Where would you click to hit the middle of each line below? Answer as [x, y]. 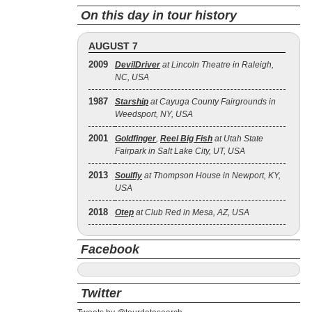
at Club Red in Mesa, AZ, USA [192, 212]
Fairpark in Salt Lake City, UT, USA [180, 151]
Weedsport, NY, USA [154, 114]
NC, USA [132, 77]
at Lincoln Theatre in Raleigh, [217, 65]
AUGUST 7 [113, 46]
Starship [132, 102]
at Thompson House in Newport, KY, [211, 175]
